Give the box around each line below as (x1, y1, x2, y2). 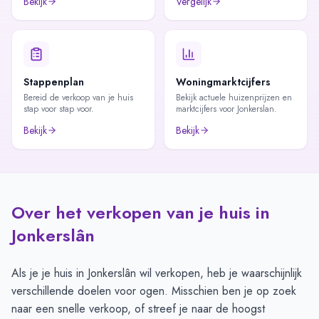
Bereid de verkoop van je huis (23, 91, 133, 104)
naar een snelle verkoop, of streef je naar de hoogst (11, 300, 265, 317)
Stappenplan (23, 75, 84, 89)
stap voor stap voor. (23, 103, 94, 115)
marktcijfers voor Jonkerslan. (176, 103, 277, 115)
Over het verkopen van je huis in (11, 200, 270, 225)
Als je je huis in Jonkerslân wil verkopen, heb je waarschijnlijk (11, 265, 302, 281)
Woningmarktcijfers (176, 75, 271, 89)
